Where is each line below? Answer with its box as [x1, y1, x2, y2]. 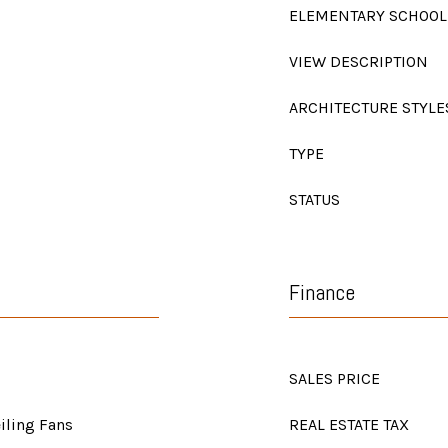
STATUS [289, 190, 340, 209]
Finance [289, 278, 355, 306]
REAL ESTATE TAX [289, 415, 409, 434]
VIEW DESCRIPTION [289, 52, 428, 71]
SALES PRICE [289, 369, 380, 388]
